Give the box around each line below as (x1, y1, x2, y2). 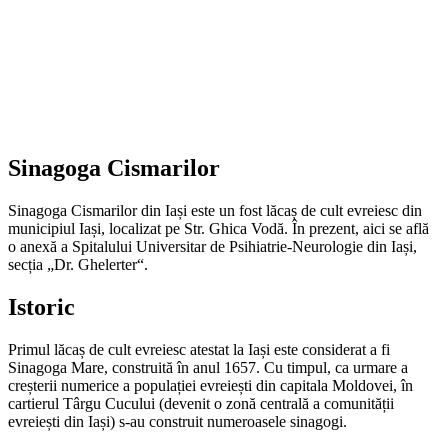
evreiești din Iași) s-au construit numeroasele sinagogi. (8, 412, 347, 430)
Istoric (8, 293, 75, 320)
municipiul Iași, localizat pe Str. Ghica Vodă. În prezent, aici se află (8, 219, 429, 237)
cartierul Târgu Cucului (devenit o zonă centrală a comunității (8, 394, 394, 412)
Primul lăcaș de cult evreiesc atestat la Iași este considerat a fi (8, 340, 390, 358)
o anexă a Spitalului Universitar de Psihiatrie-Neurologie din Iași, (8, 237, 417, 255)
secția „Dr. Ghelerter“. (8, 255, 148, 273)
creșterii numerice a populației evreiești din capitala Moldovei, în (8, 376, 413, 394)
